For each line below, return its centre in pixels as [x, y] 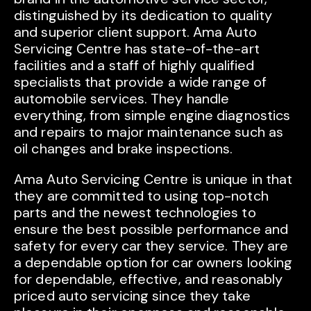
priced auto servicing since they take [132, 296]
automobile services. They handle [122, 99]
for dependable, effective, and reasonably [149, 279]
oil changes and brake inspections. [124, 149]
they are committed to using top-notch [141, 196]
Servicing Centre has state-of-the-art [137, 49]
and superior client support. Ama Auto [135, 32]
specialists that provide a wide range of [141, 82]
